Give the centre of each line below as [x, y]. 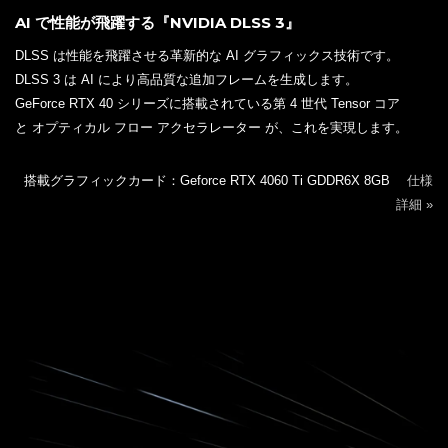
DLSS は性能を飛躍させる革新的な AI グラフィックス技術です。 [207, 56]
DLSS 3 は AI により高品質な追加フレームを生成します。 [186, 80]
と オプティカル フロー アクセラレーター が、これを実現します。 [211, 128]
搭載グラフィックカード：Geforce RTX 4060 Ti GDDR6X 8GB [215, 181]
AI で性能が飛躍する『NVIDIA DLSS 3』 [157, 23]
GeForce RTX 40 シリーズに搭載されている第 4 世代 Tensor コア [207, 104]
